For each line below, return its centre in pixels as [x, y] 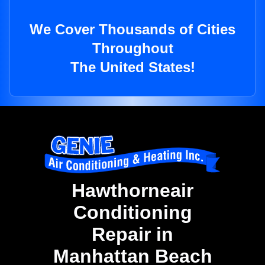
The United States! [132, 67]
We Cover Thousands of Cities [132, 30]
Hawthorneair [132, 191]
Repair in [132, 235]
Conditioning [132, 213]
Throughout [132, 49]
